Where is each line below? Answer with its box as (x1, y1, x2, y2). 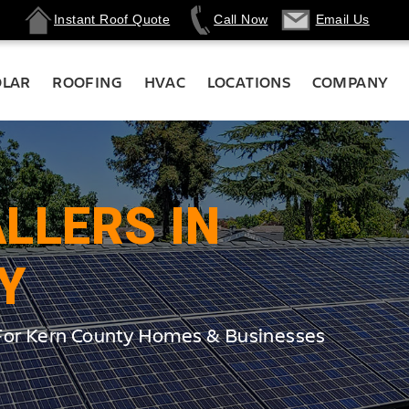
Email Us (315, 11, 370, 26)
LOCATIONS (206, 71, 291, 92)
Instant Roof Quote (54, 11, 171, 26)
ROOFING (52, 71, 123, 92)
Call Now (214, 11, 268, 26)
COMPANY (311, 71, 389, 92)
